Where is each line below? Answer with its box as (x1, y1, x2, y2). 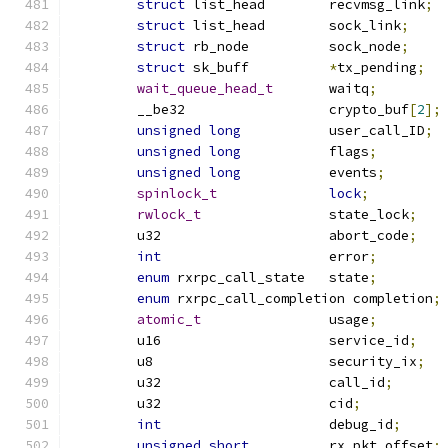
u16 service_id (329, 332, 409, 349)
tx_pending (337, 59, 417, 76)
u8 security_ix (329, 353, 417, 370)
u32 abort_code (329, 227, 409, 244)
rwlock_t (137, 206, 201, 223)
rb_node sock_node (329, 38, 401, 55)
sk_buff (249, 59, 329, 76)
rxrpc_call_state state (329, 269, 369, 286)
